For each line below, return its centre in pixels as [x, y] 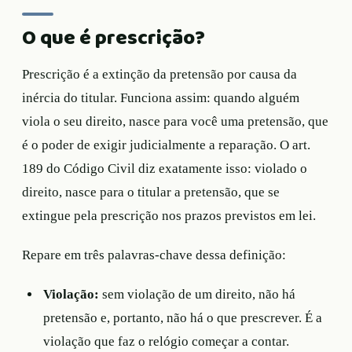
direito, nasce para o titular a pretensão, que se [151, 192]
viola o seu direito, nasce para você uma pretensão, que [175, 122]
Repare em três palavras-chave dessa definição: [154, 255]
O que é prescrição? [114, 38]
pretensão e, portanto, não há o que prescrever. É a [183, 318]
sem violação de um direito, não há [198, 295]
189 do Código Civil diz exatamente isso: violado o [165, 169]
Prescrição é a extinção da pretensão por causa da [159, 75]
